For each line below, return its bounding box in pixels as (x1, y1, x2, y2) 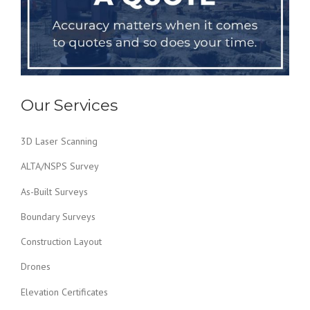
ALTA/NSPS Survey (21, 160, 99, 173)
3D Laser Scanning (21, 134, 98, 147)
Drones (21, 260, 51, 273)
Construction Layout (21, 235, 102, 248)
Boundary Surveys (21, 210, 95, 223)
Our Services (21, 95, 118, 116)
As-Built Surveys (21, 185, 88, 198)
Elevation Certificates (21, 285, 108, 298)
